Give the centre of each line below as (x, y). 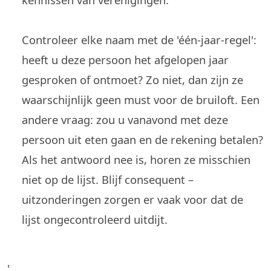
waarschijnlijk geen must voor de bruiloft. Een (141, 100)
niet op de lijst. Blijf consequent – (108, 179)
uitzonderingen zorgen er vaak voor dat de (132, 199)
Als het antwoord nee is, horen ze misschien (136, 159)
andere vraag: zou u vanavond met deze (125, 119)
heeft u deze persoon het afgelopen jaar (125, 60)
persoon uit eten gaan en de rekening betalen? (142, 139)
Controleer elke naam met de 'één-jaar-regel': (139, 40)
